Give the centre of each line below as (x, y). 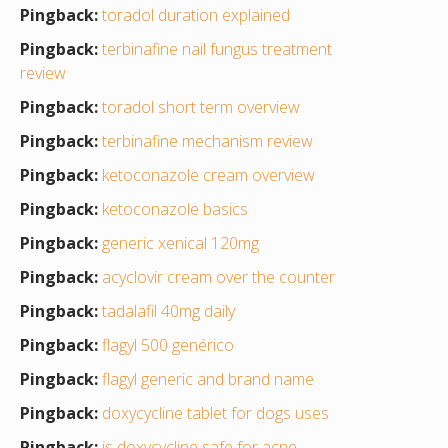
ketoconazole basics (175, 209)
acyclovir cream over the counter (218, 277)
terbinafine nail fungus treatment (217, 49)
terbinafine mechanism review (207, 141)
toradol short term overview (201, 107)
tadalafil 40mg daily (168, 311)
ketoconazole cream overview (208, 175)
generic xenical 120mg (180, 243)
